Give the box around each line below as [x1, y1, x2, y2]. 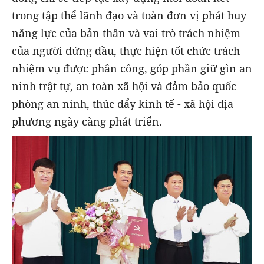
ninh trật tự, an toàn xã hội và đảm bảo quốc [12, 79, 236, 94]
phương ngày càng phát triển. [12, 114, 162, 129]
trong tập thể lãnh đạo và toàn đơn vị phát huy [12, 8, 246, 23]
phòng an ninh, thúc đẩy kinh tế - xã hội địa [12, 97, 233, 111]
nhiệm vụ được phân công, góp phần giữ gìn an [12, 61, 252, 76]
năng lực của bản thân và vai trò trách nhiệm [12, 26, 240, 41]
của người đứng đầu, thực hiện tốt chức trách [12, 44, 240, 58]
